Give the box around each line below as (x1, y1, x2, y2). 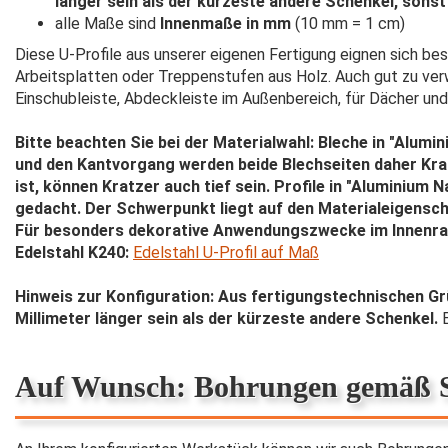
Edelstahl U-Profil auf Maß (133, 243, 319, 262)
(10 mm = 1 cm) (291, 14, 405, 33)
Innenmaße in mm (160, 14, 291, 33)
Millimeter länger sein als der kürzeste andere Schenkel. (15, 309, 438, 328)
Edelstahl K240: (15, 243, 133, 262)
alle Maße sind (55, 14, 160, 33)
